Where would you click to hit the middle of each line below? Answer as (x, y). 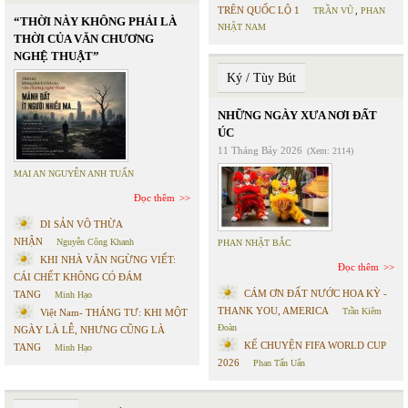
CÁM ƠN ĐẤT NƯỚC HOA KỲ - (316, 293)
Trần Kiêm (362, 311)
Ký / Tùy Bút (261, 78)
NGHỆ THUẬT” (56, 56)
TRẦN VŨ (333, 10)
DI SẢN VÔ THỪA (81, 224)
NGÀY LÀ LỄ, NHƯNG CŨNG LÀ (89, 330)
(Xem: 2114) (330, 151)
